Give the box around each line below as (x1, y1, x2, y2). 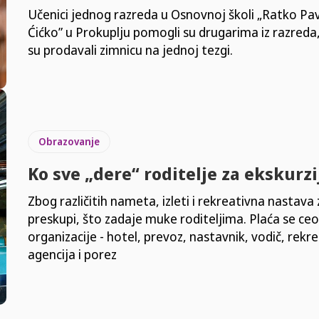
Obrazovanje (38, 135, 100, 149)
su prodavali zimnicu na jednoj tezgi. (27, 41, 233, 58)
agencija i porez (27, 246, 117, 263)
